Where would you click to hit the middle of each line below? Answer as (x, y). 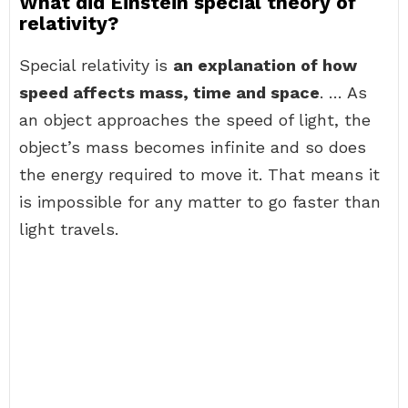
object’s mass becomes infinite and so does (193, 147)
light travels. (69, 229)
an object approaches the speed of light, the (195, 120)
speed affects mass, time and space (169, 92)
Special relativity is (96, 65)
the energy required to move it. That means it (199, 174)
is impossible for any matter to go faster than (200, 202)
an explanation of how (265, 65)
